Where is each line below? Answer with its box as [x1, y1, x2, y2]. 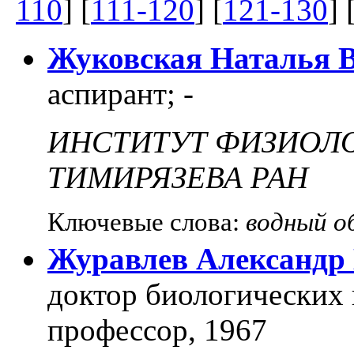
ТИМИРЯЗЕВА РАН [47, 160, 308, 195]
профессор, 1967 [47, 313, 267, 348]
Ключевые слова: [47, 208, 246, 237]
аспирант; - [47, 77, 194, 111]
